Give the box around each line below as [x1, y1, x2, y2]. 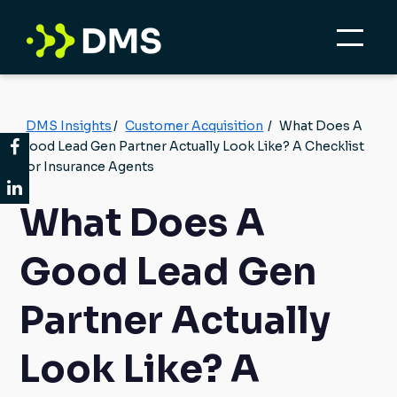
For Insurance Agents [19, 158, 155, 175]
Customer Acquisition [125, 117, 264, 134]
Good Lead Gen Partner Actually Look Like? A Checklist [19, 137, 365, 154]
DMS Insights [26, 117, 113, 134]
